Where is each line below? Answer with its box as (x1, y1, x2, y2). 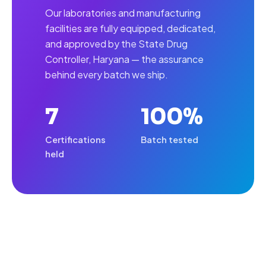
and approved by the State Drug (45, 37, 188, 50)
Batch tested (141, 134, 198, 145)
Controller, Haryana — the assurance (45, 53, 204, 65)
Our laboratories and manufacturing (45, 7, 201, 19)
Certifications (45, 134, 106, 145)
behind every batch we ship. (45, 68, 168, 81)
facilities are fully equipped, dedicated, (45, 22, 216, 34)
